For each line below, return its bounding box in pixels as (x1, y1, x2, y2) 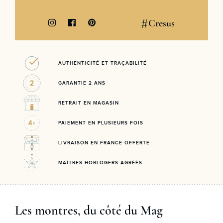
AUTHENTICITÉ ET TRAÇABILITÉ (58, 60, 147, 66)
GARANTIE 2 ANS (58, 80, 106, 86)
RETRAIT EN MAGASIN (58, 100, 119, 106)
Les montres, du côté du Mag (15, 202, 163, 218)
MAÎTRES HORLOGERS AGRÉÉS (58, 160, 142, 165)
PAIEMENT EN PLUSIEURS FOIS (58, 120, 143, 125)
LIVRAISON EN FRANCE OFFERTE (58, 140, 150, 145)
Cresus (148, 17, 175, 30)
